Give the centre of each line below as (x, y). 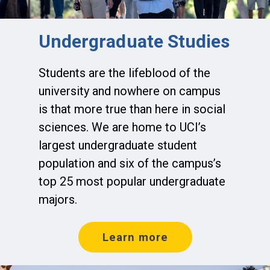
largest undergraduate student (118, 145)
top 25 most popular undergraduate (132, 181)
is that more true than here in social (132, 109)
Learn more (135, 237)
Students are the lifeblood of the (124, 73)
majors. (58, 199)
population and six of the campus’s (130, 163)
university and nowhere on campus (130, 91)
